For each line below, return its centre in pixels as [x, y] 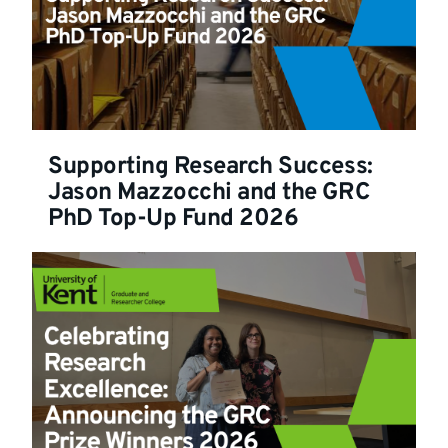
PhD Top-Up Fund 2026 [173, 219]
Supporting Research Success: [210, 167]
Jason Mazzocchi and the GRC [209, 193]
